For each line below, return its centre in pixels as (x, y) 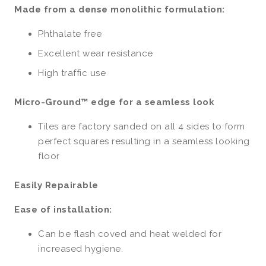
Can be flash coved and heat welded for (130, 234)
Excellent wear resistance (96, 54)
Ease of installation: (63, 210)
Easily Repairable (56, 186)
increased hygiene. (80, 249)
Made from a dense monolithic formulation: (120, 10)
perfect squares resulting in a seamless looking (144, 142)
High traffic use (72, 73)
